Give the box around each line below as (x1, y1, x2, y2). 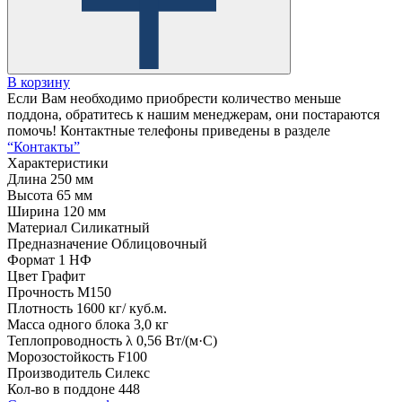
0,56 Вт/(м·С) (136, 332, 217, 348)
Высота (7, 187, 53, 203)
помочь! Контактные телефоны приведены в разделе (7, 122, 330, 138)
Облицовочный (111, 235, 207, 251)
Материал (7, 219, 67, 235)
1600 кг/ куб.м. (76, 300, 167, 316)
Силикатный (71, 219, 150, 235)
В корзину (7, 74, 70, 90)
